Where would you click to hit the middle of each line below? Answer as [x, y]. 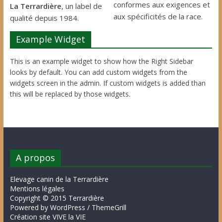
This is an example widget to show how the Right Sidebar [101, 61]
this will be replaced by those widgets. [70, 94]
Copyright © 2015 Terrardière [57, 198]
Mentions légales [37, 188]
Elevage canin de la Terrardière [59, 179]
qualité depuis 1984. [44, 18]
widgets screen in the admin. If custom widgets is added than [108, 83]
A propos [35, 157]
